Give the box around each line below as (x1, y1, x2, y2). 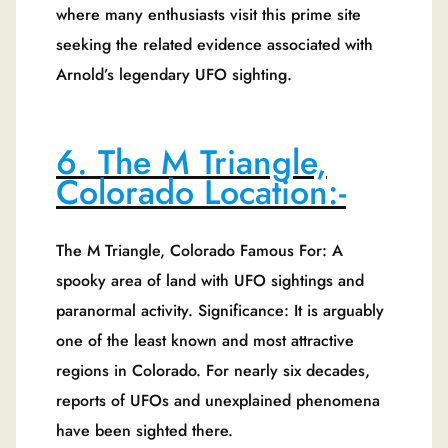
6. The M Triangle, (56, 137, 327, 187)
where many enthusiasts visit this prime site (56, 2, 361, 26)
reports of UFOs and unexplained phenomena (56, 389, 380, 413)
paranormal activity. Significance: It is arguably (56, 299, 384, 323)
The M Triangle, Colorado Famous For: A (56, 239, 343, 263)
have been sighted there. (56, 419, 233, 443)
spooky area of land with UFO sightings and (56, 269, 364, 293)
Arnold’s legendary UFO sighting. (56, 62, 292, 86)
